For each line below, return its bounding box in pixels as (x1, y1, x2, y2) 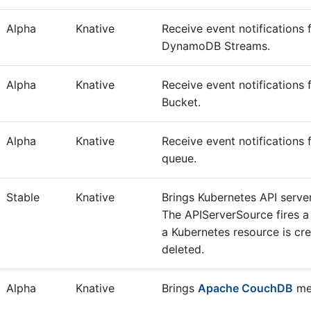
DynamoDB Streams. (162, 39, 270, 53)
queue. (162, 151, 196, 165)
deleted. (162, 242, 204, 256)
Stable (6, 190, 40, 204)
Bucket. (162, 95, 201, 109)
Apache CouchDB (198, 281, 293, 295)
